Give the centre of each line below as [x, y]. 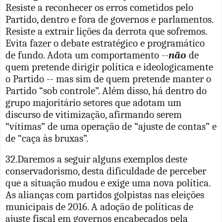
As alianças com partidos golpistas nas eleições [105, 194]
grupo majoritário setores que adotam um [93, 102]
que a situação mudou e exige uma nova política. [108, 183]
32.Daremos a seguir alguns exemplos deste [96, 159]
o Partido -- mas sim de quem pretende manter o [108, 79]
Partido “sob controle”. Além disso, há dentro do [106, 90]
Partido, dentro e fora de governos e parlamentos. [109, 19]
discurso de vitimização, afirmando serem [94, 114]
